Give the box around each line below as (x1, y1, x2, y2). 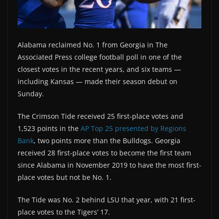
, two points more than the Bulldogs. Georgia (34, 135, 180, 145)
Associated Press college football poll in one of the (18, 52, 182, 62)
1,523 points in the (18, 123, 81, 133)
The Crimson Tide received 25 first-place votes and (18, 111, 183, 121)
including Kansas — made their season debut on (18, 76, 177, 86)
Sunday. (18, 88, 44, 98)
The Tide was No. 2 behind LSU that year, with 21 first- (18, 195, 196, 204)
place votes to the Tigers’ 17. (18, 207, 110, 217)
